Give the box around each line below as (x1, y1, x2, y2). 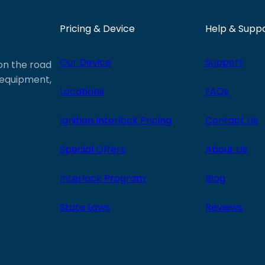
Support (205, 55, 244, 69)
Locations (59, 84, 104, 98)
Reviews (205, 200, 243, 214)
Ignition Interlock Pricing (59, 113, 172, 127)
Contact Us (205, 113, 258, 127)
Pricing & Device (59, 21, 135, 35)
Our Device (59, 55, 111, 69)
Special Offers (59, 142, 125, 156)
